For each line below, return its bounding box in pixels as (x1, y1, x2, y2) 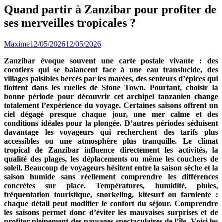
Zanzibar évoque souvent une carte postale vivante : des (4, 56, 218, 65)
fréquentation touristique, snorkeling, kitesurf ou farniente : (4, 190, 218, 199)
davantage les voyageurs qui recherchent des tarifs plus (4, 127, 218, 136)
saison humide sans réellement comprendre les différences (4, 172, 218, 181)
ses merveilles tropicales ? (4, 16, 136, 29)
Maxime (4, 39, 30, 48)
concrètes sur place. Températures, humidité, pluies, (4, 181, 218, 190)
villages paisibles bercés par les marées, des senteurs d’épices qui (4, 74, 218, 83)
